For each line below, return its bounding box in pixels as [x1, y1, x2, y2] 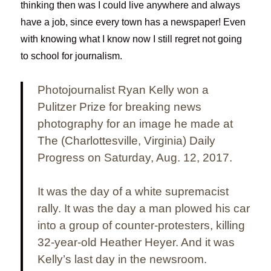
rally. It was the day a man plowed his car [38, 202, 250, 215]
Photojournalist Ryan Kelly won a [38, 83, 209, 97]
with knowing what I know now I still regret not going [21, 34, 243, 45]
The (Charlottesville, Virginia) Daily [38, 134, 216, 148]
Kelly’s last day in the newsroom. [38, 253, 207, 266]
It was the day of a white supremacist [38, 185, 229, 198]
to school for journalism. [21, 51, 123, 62]
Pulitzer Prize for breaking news [38, 100, 202, 114]
